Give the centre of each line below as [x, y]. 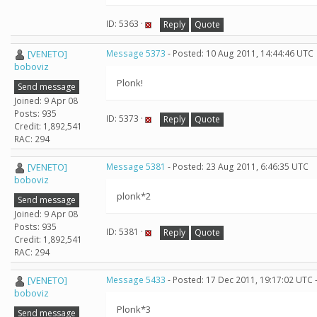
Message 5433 [136, 280]
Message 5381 [136, 167]
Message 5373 [136, 53]
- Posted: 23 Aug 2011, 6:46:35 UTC [237, 167]
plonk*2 [134, 196]
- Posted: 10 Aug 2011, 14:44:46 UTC [240, 53]
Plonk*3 [134, 309]
